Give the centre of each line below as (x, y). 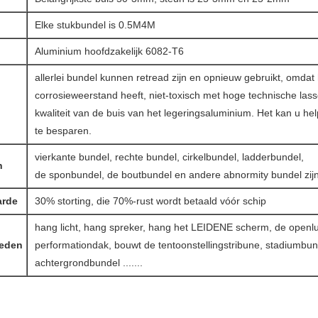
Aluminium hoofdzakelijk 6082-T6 (109, 51)
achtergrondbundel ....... (88, 263)
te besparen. (63, 131)
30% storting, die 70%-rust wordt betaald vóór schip (150, 201)
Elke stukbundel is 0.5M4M (95, 25)
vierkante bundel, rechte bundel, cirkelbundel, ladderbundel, (169, 157)
